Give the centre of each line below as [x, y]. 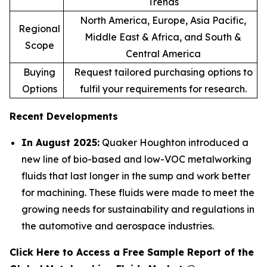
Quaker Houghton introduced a [174, 143]
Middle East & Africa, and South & [163, 37]
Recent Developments [64, 117]
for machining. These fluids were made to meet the [138, 193]
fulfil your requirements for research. [163, 89]
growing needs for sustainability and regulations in [138, 209]
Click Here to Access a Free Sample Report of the [132, 252]
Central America [163, 54]
